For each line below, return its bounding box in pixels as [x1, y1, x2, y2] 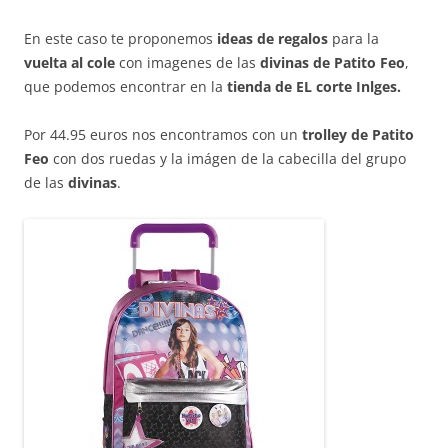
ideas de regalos [213, 29, 328, 48]
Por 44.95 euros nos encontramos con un [24, 125, 302, 144]
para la [328, 29, 379, 48]
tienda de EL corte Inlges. [227, 77, 401, 96]
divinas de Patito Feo [260, 53, 405, 72]
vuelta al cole [24, 53, 115, 72]
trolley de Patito [302, 125, 414, 144]
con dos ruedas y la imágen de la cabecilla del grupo [49, 149, 406, 168]
